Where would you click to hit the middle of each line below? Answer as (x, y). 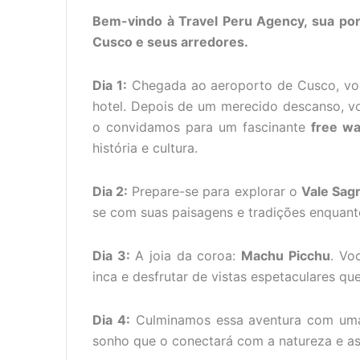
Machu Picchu (286, 256)
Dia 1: (110, 85)
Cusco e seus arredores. (170, 42)
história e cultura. (145, 148)
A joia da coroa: (186, 256)
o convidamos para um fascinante (202, 127)
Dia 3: (111, 256)
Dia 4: (111, 320)
